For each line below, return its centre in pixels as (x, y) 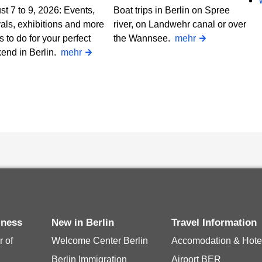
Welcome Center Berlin (100, 241)
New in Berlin (87, 223)
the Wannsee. (144, 38)
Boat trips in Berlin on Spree (172, 10)
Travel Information (217, 223)
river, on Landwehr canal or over (180, 24)
